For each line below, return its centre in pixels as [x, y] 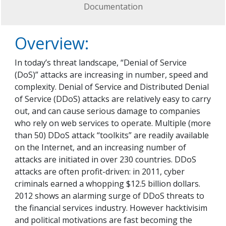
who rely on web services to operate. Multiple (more [113, 123]
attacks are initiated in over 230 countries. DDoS [105, 160]
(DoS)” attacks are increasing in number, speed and [111, 75]
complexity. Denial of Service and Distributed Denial [112, 87]
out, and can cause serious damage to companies [107, 111]
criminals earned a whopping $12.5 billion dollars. [107, 184]
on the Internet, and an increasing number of [100, 148]
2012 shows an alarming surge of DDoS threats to [109, 196]
